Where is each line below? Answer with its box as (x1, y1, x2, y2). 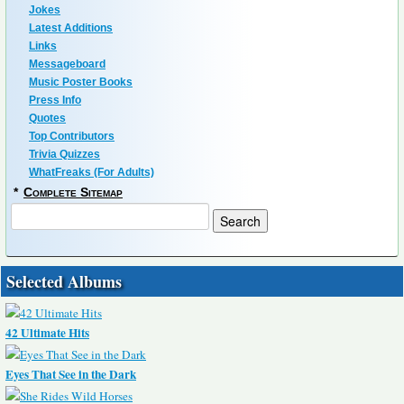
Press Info (29, 94, 81, 107)
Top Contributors (29, 130, 115, 143)
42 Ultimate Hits (5, 324, 89, 343)
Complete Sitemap (23, 185, 123, 200)
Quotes (29, 112, 66, 125)
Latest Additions (29, 22, 113, 35)
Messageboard (29, 58, 106, 71)
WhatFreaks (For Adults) (29, 166, 154, 179)
